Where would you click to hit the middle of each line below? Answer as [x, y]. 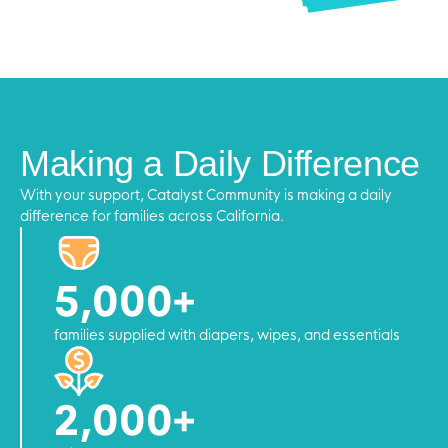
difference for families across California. [152, 215]
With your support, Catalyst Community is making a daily [206, 194]
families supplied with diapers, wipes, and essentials [227, 334]
